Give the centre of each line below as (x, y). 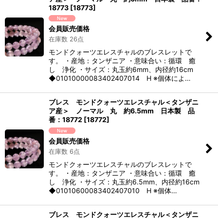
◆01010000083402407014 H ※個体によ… (120, 78)
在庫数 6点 (64, 152)
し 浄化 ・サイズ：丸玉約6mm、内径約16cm (121, 70)
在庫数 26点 (66, 39)
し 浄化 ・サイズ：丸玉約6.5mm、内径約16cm (124, 182)
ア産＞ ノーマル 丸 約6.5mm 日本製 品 (122, 111)
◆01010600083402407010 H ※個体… (113, 191)
